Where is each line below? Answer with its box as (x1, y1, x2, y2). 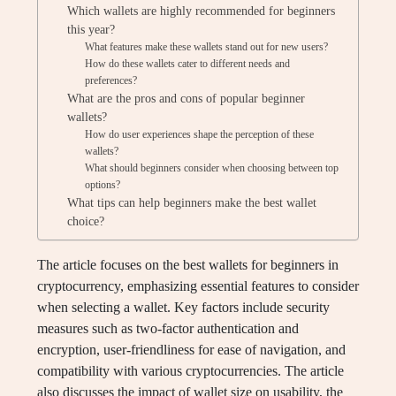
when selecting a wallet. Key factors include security (37, 300, 330, 315)
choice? (66, 215, 104, 228)
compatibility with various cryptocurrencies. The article (37, 363, 344, 378)
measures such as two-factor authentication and (37, 321, 299, 336)
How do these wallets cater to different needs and (85, 57, 291, 70)
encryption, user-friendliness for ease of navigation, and (37, 342, 346, 357)
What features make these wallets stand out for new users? (85, 41, 329, 53)
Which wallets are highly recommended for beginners (66, 4, 335, 18)
